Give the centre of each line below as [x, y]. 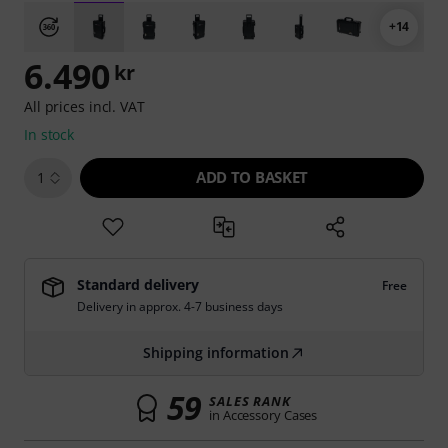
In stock [49, 134]
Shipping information [216, 352]
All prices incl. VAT [84, 106]
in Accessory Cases [263, 415]
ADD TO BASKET [252, 177]
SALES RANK [250, 401]
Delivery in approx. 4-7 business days [180, 306]
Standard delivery [138, 284]
